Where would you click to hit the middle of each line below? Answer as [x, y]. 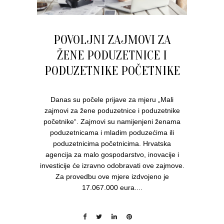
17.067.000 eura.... [112, 188]
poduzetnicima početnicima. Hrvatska [112, 144]
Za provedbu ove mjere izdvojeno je [112, 177]
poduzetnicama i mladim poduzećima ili [112, 133]
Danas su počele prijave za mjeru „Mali [112, 100]
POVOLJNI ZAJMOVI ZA [112, 40]
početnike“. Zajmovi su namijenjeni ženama [112, 122]
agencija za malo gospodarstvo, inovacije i [112, 155]
